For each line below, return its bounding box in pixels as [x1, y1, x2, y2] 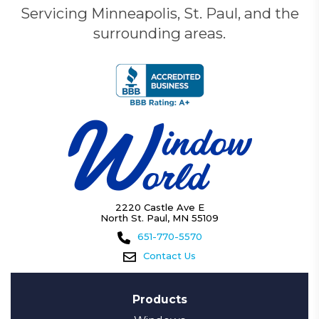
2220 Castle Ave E [115, 202, 204, 214]
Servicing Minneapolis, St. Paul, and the [20, 4, 299, 23]
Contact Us [143, 249, 196, 261]
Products [132, 292, 187, 306]
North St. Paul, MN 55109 [100, 212, 219, 224]
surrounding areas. [93, 24, 226, 43]
